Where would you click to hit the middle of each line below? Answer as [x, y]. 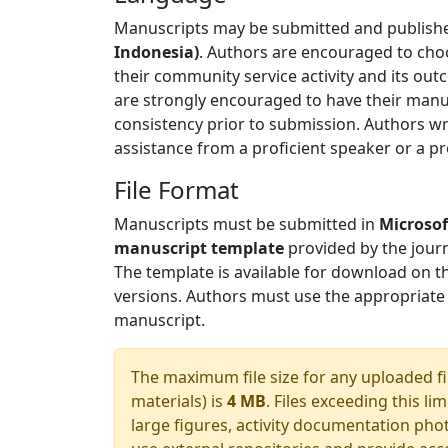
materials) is [179, 401]
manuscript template [199, 248]
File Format [176, 189]
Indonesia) [156, 52]
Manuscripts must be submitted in [246, 224]
